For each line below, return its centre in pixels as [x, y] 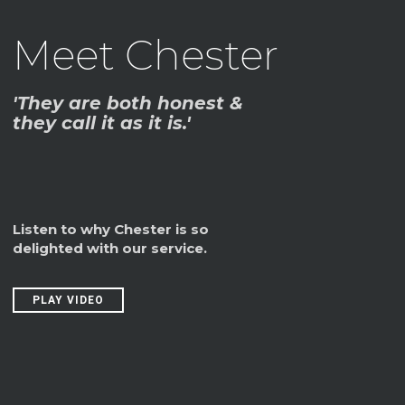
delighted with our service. [110, 248]
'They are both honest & [128, 103]
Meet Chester [146, 55]
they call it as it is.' [102, 123]
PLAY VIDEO [68, 300]
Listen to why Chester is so [111, 229]
